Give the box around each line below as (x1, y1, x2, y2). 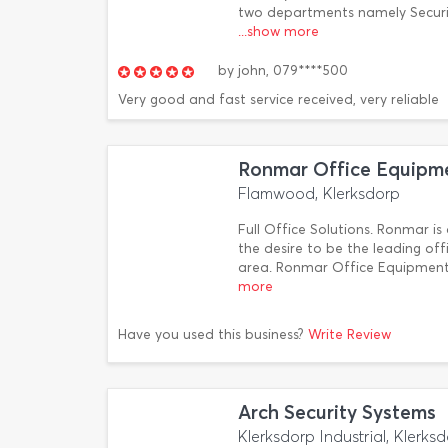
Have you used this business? (118, 325, 308, 343)
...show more (238, 23, 319, 40)
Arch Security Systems (238, 401, 436, 424)
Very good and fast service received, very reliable (118, 91, 439, 108)
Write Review (308, 325, 391, 343)
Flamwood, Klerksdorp (238, 184, 400, 203)
